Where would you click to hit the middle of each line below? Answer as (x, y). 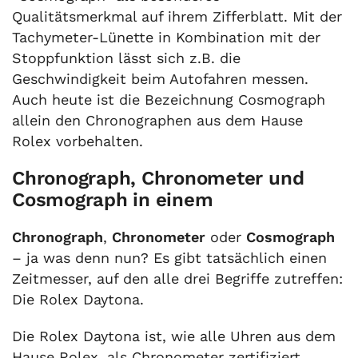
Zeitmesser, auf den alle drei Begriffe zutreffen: (177, 278)
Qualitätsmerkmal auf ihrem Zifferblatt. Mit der (177, 16)
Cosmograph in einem (113, 199)
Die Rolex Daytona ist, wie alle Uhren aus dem (174, 336)
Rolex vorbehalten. (78, 141)
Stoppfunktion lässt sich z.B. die (126, 58)
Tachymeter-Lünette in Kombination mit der (166, 37)
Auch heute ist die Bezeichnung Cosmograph (169, 99)
